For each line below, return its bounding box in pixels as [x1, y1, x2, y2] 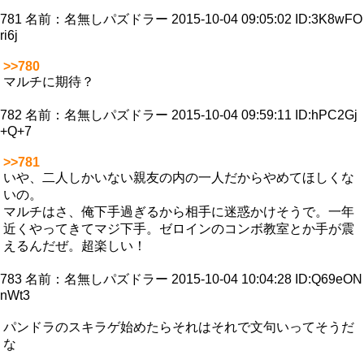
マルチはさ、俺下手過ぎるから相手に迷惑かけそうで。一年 [3, 205, 354, 219]
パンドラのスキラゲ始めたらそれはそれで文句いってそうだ [3, 320, 354, 335]
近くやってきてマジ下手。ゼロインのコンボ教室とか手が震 [3, 222, 354, 236]
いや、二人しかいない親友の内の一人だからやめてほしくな [3, 171, 354, 185]
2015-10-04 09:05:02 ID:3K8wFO [171, 12, 362, 27]
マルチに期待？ [3, 75, 94, 89]
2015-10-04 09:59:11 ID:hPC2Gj [171, 108, 357, 123]
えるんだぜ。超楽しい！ [3, 239, 146, 253]
